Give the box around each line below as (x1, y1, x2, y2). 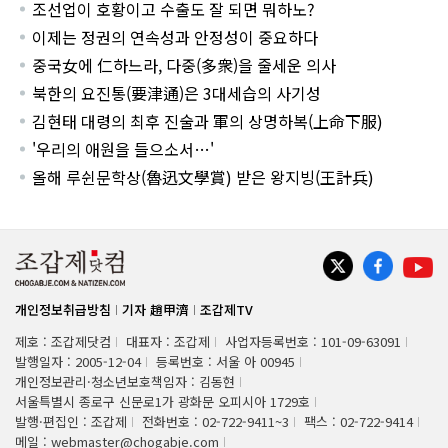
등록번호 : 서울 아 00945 (156, 352, 295, 372)
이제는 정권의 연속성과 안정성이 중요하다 (32, 25, 318, 50)
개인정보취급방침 (15, 300, 111, 320)
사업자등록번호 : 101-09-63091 (225, 332, 401, 352)
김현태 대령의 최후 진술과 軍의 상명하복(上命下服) (32, 109, 384, 134)
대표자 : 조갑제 (126, 332, 210, 352)
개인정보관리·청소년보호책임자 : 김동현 (15, 372, 235, 392)
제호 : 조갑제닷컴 (15, 332, 111, 352)
